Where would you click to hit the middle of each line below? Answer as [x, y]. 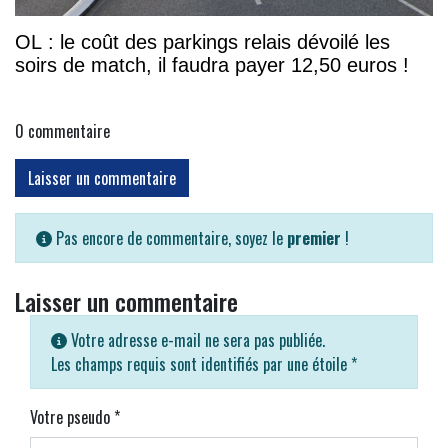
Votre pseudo [72, 417]
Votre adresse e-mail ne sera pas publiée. [196, 340]
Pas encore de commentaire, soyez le [169, 238]
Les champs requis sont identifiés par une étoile [201, 364]
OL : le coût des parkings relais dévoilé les [202, 42]
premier [314, 238]
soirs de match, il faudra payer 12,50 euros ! [212, 65]
